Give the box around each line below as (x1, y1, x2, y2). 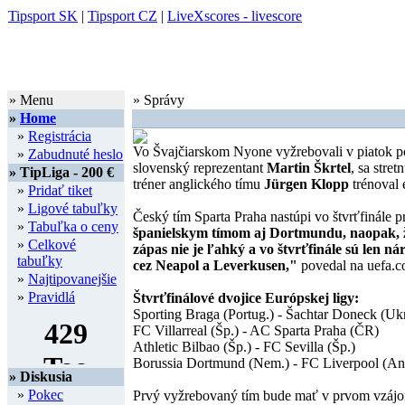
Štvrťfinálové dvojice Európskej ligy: (133, 290, 359, 306)
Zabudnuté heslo (28, 146, 123, 162)
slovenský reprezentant (133, 160, 267, 175)
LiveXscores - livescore (167, 8, 302, 24)
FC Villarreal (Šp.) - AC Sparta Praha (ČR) (133, 323, 379, 338)
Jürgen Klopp (264, 176, 349, 192)
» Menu (9, 92, 53, 108)
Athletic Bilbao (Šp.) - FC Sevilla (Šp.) (133, 339, 355, 354)
